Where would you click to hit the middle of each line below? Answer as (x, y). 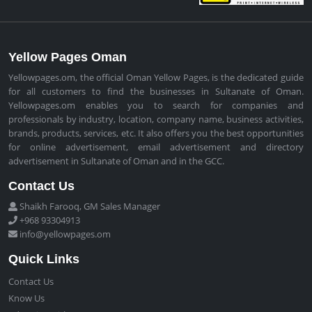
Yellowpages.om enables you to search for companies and (156, 106)
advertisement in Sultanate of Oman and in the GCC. (116, 161)
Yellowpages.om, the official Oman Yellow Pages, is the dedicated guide (156, 78)
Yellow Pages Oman (68, 57)
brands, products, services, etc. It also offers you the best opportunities (156, 133)
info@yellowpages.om (64, 234)
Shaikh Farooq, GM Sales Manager (89, 206)
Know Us (26, 298)
